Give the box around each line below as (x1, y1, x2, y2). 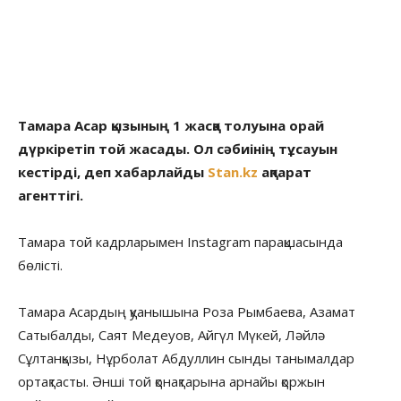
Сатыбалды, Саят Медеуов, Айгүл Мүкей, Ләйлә (18, 325, 325, 344)
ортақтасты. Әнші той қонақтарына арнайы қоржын (18, 371, 325, 390)
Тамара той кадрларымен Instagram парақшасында (18, 232, 343, 251)
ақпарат (258, 162, 311, 181)
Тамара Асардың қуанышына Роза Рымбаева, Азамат (18, 302, 355, 320)
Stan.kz (208, 162, 258, 181)
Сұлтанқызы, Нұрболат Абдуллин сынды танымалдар (18, 348, 354, 367)
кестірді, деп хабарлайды (18, 162, 208, 181)
